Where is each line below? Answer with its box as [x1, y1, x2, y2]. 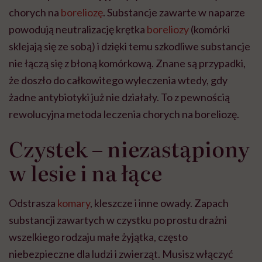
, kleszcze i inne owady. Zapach [90, 196, 229, 210]
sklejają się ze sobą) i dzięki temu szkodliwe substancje [9, 40, 250, 53]
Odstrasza [9, 196, 57, 210]
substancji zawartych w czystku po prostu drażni [9, 213, 227, 227]
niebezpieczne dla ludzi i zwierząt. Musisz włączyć [9, 247, 233, 261]
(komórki [189, 23, 230, 36]
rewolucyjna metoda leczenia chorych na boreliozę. [9, 108, 239, 121]
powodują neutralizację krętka [9, 23, 147, 36]
